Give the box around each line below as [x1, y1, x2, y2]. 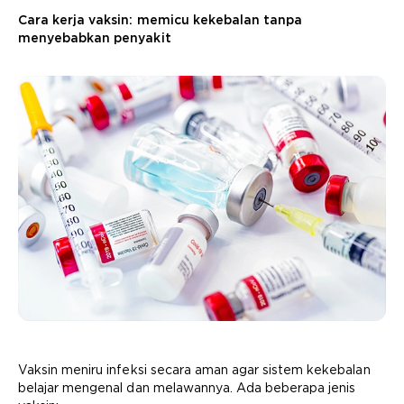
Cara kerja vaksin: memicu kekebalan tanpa [18, 13, 303, 27]
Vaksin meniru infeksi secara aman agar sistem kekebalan [18, 363, 371, 377]
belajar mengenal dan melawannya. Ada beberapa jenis [18, 381, 356, 395]
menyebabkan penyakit [18, 31, 171, 45]
